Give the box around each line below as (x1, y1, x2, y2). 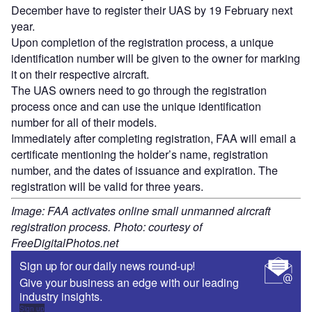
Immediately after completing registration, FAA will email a (11, 130, 296, 146)
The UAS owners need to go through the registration (11, 81, 267, 98)
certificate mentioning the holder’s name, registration (11, 146, 268, 162)
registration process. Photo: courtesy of (11, 218, 202, 235)
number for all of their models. (11, 114, 157, 130)
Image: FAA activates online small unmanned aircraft (11, 202, 270, 219)
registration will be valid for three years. (11, 178, 203, 194)
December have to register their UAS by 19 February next (11, 1, 292, 18)
